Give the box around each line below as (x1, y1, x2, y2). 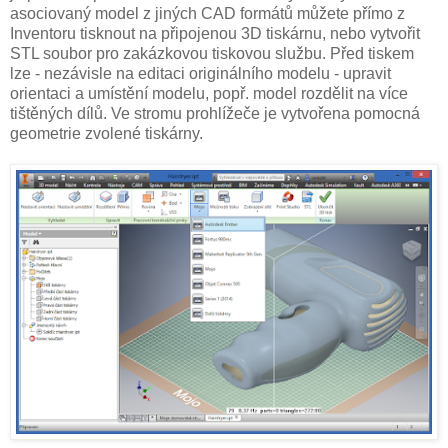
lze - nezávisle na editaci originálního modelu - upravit (10, 64, 391, 82)
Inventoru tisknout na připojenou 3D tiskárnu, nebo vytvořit (10, 24, 420, 42)
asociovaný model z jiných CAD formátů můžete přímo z (10, 4, 405, 22)
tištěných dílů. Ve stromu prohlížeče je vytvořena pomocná (10, 104, 420, 122)
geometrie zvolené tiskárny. (10, 124, 203, 142)
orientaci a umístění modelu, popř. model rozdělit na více (10, 84, 408, 102)
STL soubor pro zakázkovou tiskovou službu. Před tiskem (10, 44, 414, 62)
